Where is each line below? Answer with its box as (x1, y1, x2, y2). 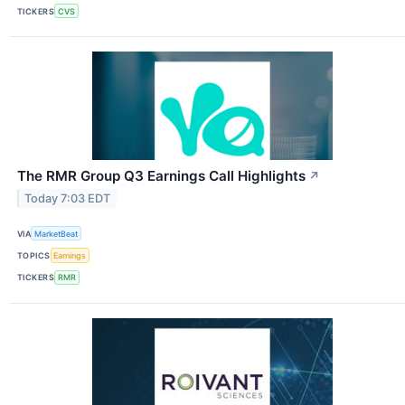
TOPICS (17, 250, 51, 261)
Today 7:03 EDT (24, 192, 111, 206)
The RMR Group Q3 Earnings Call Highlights (17, 167, 306, 185)
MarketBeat (34, 228, 79, 239)
